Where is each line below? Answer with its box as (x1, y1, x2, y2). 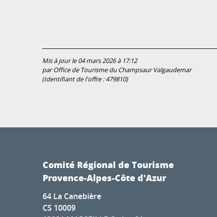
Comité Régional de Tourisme (43, 158, 174, 171)
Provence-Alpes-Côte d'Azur (43, 171, 166, 185)
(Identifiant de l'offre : (42, 75, 106, 84)
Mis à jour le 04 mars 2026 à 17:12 (42, 57, 137, 65)
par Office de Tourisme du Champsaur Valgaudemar (42, 66, 191, 75)
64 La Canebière (43, 191, 101, 202)
